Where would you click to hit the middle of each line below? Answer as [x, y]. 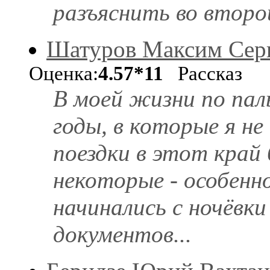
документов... [122, 234]
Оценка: [64, 73]
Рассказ [203, 73]
